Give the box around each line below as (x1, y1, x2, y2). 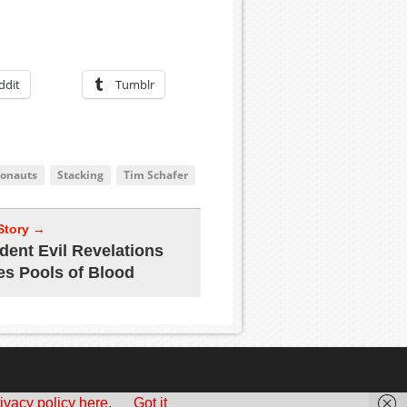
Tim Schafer (124, 167, 188, 184)
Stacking (57, 167, 104, 184)
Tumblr (115, 76, 154, 94)
